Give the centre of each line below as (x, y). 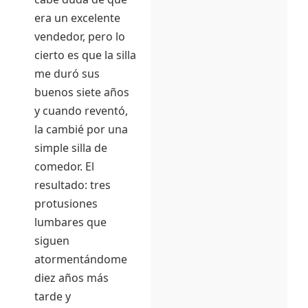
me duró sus (67, 74)
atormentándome (81, 260)
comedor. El (64, 167)
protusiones (66, 204)
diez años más (71, 278)
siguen (52, 241)
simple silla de (71, 148)
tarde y (53, 297)
